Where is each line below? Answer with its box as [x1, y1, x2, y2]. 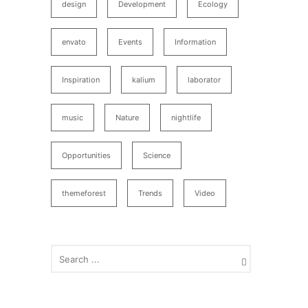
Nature [115, 113, 139, 122]
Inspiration [62, 75, 100, 85]
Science [143, 151, 170, 160]
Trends [138, 188, 162, 198]
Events [118, 37, 142, 47]
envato [62, 37, 86, 47]
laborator [188, 75, 221, 85]
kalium [132, 75, 155, 85]
